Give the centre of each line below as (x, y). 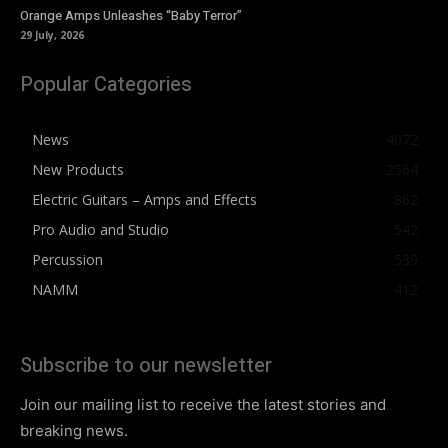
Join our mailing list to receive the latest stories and (203, 404)
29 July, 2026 (52, 35)
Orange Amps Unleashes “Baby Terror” (131, 15)
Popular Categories (106, 84)
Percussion (67, 259)
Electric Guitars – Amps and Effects (144, 199)
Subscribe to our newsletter (146, 365)
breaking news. (74, 430)
